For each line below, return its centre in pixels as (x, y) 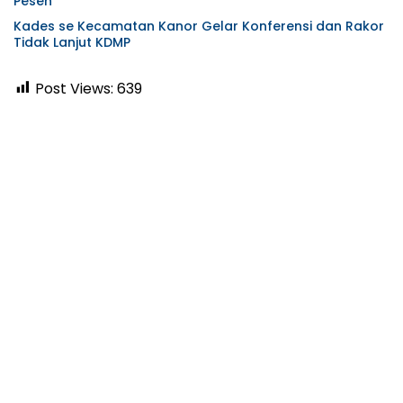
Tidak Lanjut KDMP (72, 42)
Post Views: (74, 88)
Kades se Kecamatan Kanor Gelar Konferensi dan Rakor (199, 26)
